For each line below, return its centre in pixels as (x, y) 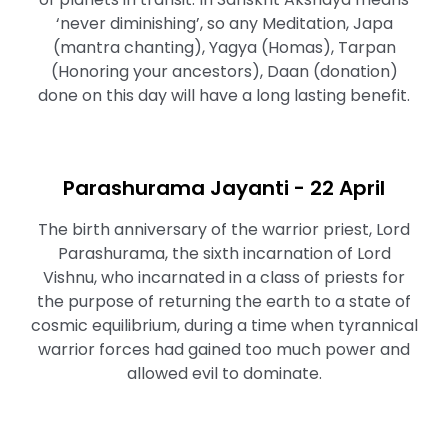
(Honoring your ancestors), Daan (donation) (224, 71)
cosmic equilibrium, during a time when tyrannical (224, 325)
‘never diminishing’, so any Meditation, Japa (224, 23)
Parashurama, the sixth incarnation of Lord (224, 253)
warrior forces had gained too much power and (224, 349)
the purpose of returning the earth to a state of (224, 301)
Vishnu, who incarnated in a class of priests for (224, 277)
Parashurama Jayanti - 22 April (224, 188)
